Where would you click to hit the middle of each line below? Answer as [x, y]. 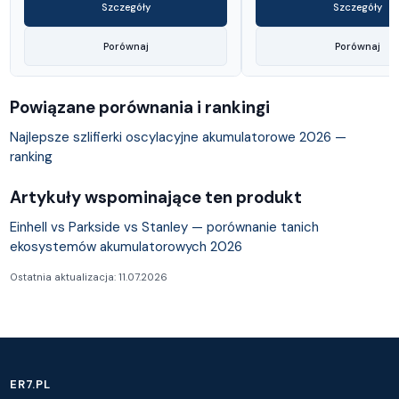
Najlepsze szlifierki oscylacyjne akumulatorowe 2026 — [179, 137]
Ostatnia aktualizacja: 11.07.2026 [89, 277]
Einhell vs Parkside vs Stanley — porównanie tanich [165, 227]
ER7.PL [30, 384]
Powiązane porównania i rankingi [140, 107]
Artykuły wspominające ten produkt [156, 197]
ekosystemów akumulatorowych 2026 [126, 246]
